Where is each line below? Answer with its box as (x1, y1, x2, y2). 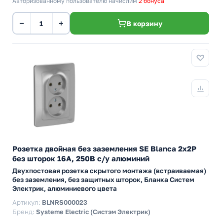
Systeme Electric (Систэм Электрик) (36, 208, 150, 216)
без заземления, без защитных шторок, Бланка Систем (12, 176, 194, 184)
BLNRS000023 (42, 198, 87, 206)
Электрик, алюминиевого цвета (12, 184, 117, 192)
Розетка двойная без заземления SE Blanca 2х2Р (12, 144, 196, 153)
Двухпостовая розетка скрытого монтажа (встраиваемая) (12, 167, 206, 175)
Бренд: (12, 208, 36, 216)
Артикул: (12, 198, 42, 206)
